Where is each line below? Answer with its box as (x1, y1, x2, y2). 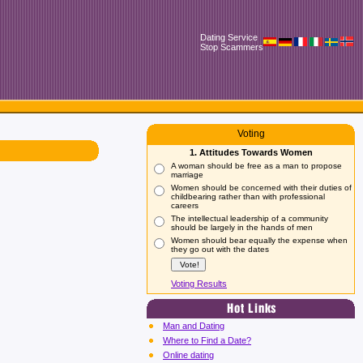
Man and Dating (163, 321, 224, 331)
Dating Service (200, 32, 258, 42)
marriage (171, 170, 203, 179)
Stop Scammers (200, 42, 263, 52)
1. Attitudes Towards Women (189, 147, 313, 157)
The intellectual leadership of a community (171, 214, 328, 223)
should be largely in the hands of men (171, 223, 313, 232)
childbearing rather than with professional (171, 192, 325, 201)
